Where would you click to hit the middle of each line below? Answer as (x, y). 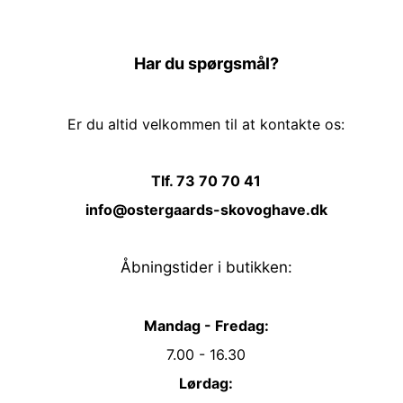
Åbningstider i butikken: (206, 268)
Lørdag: (206, 384)
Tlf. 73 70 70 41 (206, 181)
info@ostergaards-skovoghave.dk (206, 210)
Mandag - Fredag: (206, 326)
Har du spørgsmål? (206, 64)
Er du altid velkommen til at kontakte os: (206, 125)
